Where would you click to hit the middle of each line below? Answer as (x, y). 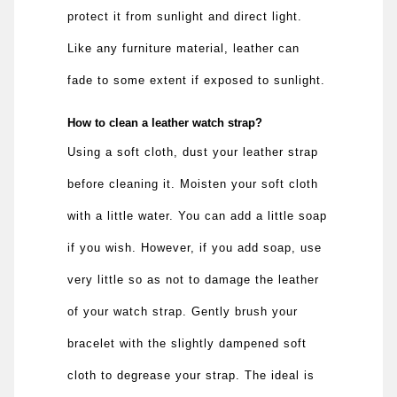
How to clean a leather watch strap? (167, 122)
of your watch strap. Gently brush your (183, 311)
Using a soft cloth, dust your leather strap (193, 152)
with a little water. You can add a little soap (198, 215)
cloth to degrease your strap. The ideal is (191, 375)
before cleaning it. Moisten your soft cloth (193, 183)
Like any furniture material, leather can (184, 48)
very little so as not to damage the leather (194, 279)
